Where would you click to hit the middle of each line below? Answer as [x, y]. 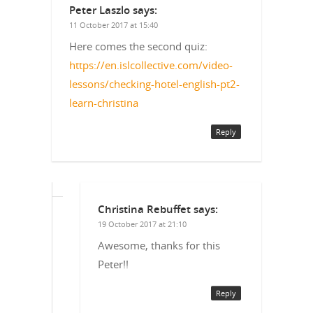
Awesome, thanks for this [159, 245]
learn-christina [104, 102]
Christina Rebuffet [144, 209]
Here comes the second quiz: [138, 46]
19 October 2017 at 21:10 [142, 224]
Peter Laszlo [100, 9]
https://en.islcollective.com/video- [151, 65]
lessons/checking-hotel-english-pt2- [154, 83]
